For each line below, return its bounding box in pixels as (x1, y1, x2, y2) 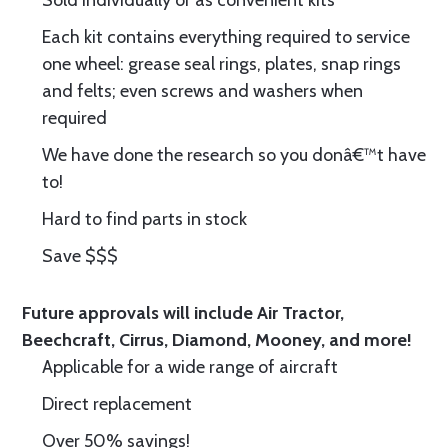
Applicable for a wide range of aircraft (42, 356, 338, 378)
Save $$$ (42, 245, 118, 267)
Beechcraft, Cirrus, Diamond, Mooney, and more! (22, 329, 412, 351)
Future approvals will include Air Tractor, (22, 302, 344, 324)
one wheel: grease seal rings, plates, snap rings (42, 53, 401, 75)
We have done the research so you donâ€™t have (42, 144, 426, 166)
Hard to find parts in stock (42, 208, 247, 230)
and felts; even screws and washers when (42, 80, 363, 102)
